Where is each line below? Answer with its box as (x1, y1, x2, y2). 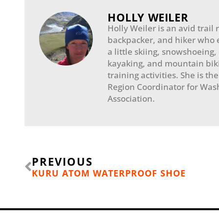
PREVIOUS (32, 153, 93, 169)
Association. (108, 93, 155, 105)
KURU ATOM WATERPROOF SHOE (32, 167, 186, 179)
